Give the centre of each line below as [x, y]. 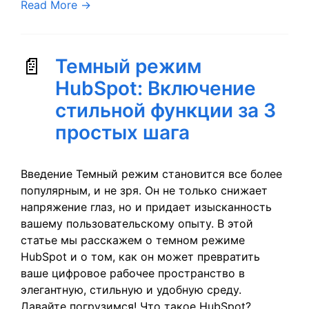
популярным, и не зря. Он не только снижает [144, 190]
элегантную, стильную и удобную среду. [131, 290]
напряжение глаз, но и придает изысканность [146, 207]
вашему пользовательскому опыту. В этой [137, 223]
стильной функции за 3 [166, 110]
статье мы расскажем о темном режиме [133, 240]
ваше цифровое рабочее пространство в [133, 273]
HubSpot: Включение [156, 88]
